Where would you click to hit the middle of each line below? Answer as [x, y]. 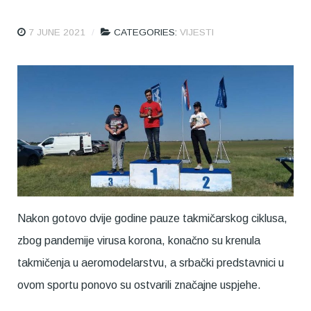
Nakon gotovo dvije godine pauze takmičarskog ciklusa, [152, 219]
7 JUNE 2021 [57, 32]
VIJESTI [197, 32]
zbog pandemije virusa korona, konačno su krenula [139, 241]
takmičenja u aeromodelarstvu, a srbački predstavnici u [151, 263]
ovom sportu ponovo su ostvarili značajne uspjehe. [139, 285]
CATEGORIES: [147, 32]
